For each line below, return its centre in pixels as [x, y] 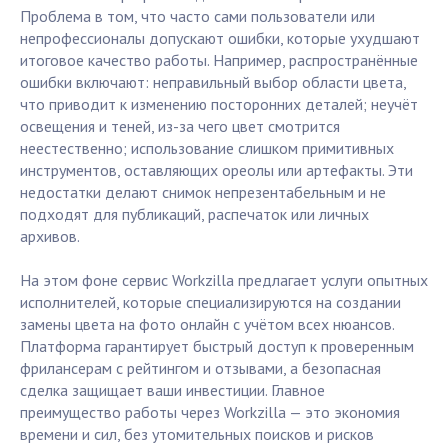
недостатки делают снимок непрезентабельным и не [203, 192]
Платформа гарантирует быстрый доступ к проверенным [217, 346]
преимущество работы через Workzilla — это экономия [210, 412]
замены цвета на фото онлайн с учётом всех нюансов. [207, 324]
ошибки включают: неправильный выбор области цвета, [213, 82]
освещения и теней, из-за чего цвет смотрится [180, 126]
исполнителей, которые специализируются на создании [210, 302]
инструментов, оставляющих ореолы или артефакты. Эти [216, 170]
